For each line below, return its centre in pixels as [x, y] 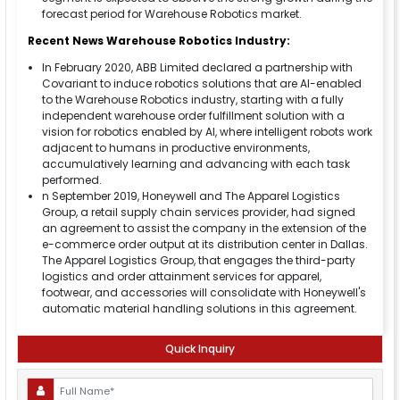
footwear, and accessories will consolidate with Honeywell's [204, 293]
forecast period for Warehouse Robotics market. [172, 14]
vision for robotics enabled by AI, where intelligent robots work [207, 132]
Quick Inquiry [200, 349]
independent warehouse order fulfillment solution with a [193, 116]
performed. [72, 180]
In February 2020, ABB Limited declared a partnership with [197, 68]
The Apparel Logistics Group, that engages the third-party [199, 261]
